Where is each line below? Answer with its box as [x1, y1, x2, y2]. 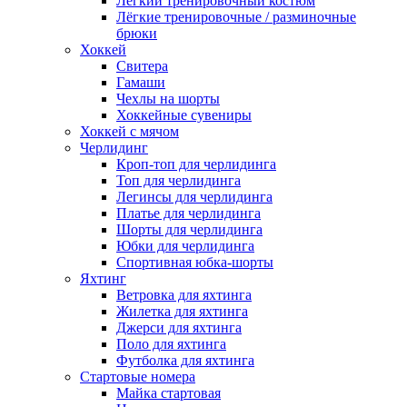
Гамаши [116, 74, 165, 90]
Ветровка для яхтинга [116, 286, 252, 303]
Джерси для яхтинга [116, 319, 242, 335]
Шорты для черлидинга [116, 221, 263, 237]
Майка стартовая [116, 384, 221, 401]
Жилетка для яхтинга [116, 303, 248, 319]
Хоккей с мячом [80, 123, 179, 139]
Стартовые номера [80, 368, 195, 384]
